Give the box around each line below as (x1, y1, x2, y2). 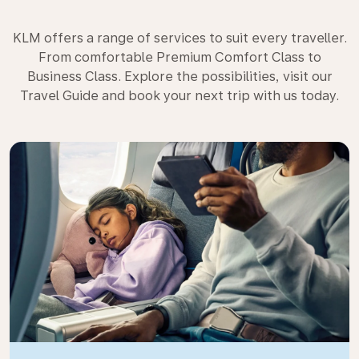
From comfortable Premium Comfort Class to (38, 50, 321, 65)
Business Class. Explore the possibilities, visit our (26, 69, 333, 84)
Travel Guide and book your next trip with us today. (20, 88, 339, 103)
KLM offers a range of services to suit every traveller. (12, 30, 347, 46)
